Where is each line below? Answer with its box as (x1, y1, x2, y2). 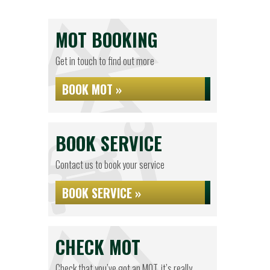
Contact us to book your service (55, 157, 165, 172)
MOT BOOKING (55, 26, 158, 53)
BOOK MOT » (61, 80, 122, 98)
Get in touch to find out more (55, 54, 154, 68)
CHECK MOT (55, 233, 140, 260)
